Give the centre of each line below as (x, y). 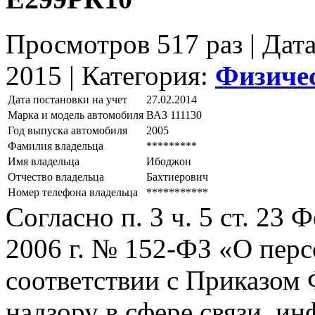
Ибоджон (169, 162)
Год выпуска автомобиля (67, 131)
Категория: (148, 76)
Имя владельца (44, 162)
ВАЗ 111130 (174, 115)
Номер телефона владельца (73, 193)
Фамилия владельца (56, 146)
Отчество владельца (56, 177)
